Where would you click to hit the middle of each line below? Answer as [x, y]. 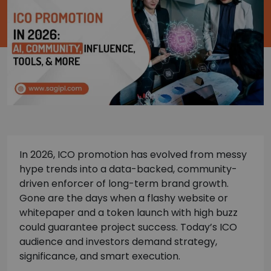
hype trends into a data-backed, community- [128, 169]
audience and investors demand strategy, [118, 242]
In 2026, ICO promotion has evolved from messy [133, 155]
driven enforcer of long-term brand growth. [124, 184]
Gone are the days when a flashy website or [124, 198]
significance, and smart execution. [100, 256]
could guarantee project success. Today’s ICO [128, 227]
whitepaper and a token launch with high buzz [129, 213]
